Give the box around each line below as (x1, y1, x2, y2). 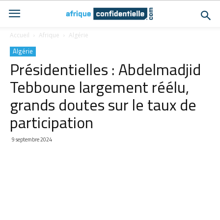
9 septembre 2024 (12, 136, 52, 143)
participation (10, 110, 93, 134)
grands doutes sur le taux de (10, 93, 196, 116)
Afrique (39, 31, 59, 39)
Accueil (10, 31, 29, 39)
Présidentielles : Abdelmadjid (10, 57, 201, 81)
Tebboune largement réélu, (10, 75, 189, 99)
